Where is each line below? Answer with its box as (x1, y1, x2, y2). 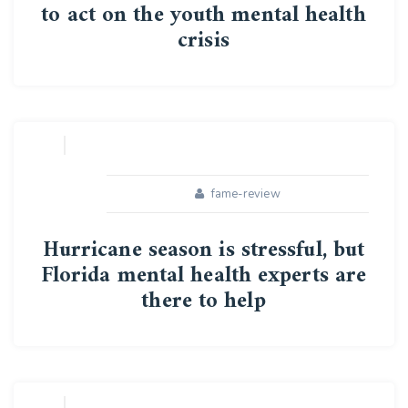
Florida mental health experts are (40, 257, 367, 295)
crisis (178, 22, 229, 60)
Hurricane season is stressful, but (42, 231, 365, 270)
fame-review (210, 186, 280, 202)
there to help (141, 282, 266, 321)
